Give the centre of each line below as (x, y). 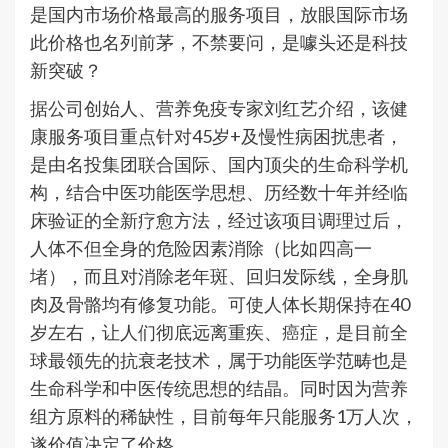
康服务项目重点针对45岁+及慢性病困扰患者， (216, 136)
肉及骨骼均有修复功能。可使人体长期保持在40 (220, 304)
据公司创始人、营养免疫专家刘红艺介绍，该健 (219, 108)
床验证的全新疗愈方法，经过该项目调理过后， (219, 220)
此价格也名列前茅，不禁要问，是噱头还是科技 (219, 42)
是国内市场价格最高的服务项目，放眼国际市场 (219, 14)
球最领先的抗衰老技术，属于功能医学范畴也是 (219, 360)
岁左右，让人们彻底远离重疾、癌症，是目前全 (219, 332)
